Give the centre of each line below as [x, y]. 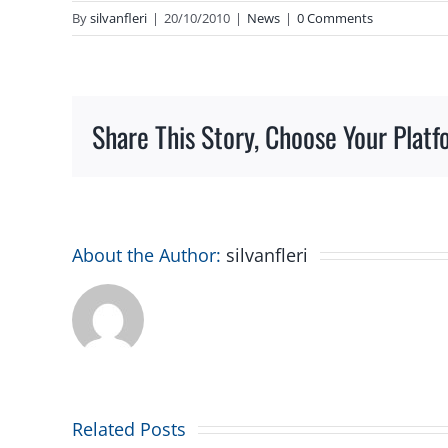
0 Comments [335, 18]
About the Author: [149, 254]
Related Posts [129, 428]
